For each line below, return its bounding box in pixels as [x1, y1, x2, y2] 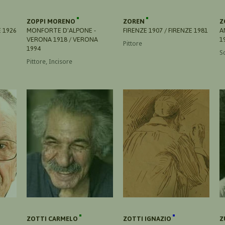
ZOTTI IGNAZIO [123, 214, 173, 222]
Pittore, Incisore [27, 57, 72, 65]
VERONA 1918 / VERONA [27, 35, 98, 43]
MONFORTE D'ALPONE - [27, 26, 96, 34]
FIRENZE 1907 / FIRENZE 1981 [123, 26, 208, 34]
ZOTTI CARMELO [27, 214, 79, 222]
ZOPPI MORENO [27, 17, 77, 25]
